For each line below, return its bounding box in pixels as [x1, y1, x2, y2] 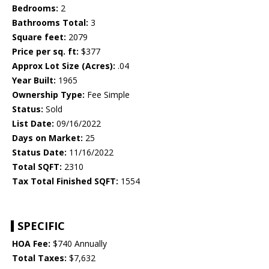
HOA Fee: [12, 238, 50, 250]
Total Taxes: [12, 252, 67, 264]
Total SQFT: [12, 161, 62, 173]
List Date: [12, 118, 54, 130]
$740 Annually [50, 238, 107, 250]
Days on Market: [12, 132, 83, 144]
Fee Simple [85, 89, 130, 101]
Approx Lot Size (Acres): [12, 60, 115, 72]
